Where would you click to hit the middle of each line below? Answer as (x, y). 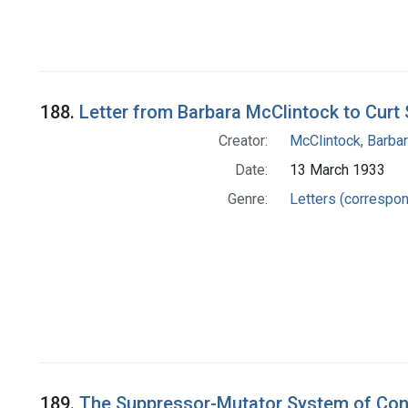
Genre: (247, 199)
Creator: (243, 141)
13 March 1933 (337, 170)
